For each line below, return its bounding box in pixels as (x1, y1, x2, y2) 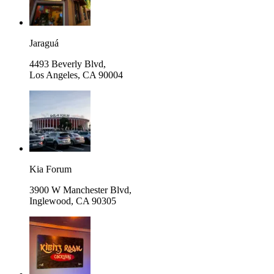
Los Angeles (29, 69, 78, 80)
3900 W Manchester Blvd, (29, 184, 131, 195)
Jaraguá (29, 37, 59, 48)
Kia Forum (29, 163, 72, 174)
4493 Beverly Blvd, (29, 58, 106, 69)
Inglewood (29, 195, 71, 206)
